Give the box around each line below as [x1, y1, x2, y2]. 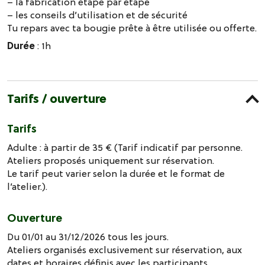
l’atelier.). [7, 179, 47, 193]
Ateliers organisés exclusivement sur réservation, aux [7, 243, 242, 256]
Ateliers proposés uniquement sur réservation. [7, 153, 214, 167]
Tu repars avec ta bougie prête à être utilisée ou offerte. [7, 21, 257, 34]
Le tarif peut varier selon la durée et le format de [7, 166, 225, 180]
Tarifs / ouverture [7, 90, 106, 107]
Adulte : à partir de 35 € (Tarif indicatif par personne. [7, 140, 243, 154]
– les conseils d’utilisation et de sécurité [7, 8, 188, 21]
